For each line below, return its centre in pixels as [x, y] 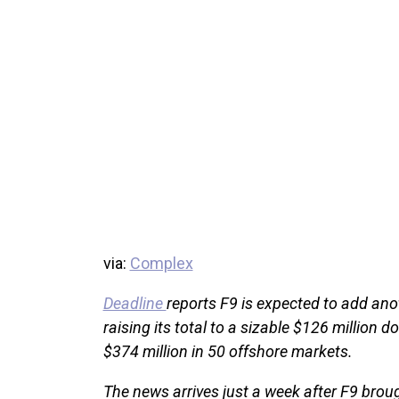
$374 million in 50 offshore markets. [228, 351]
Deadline [134, 303]
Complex [161, 263]
